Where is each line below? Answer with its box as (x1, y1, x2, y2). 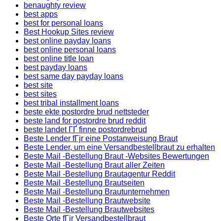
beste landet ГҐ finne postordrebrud (24, 125, 147, 134)
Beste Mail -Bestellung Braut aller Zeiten (24, 161, 165, 169)
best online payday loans (24, 37, 111, 45)
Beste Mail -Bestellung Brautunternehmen (24, 187, 170, 196)
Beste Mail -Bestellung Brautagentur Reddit (24, 170, 175, 178)
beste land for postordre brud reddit (24, 116, 146, 125)
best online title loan (24, 54, 94, 63)
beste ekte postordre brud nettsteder (24, 108, 149, 116)
